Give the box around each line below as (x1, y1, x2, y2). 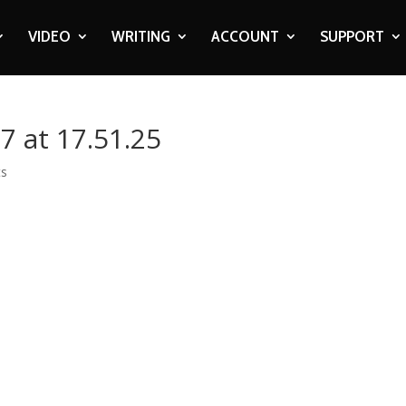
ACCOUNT (210, 26, 279, 46)
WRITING (111, 26, 170, 46)
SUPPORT (319, 26, 384, 46)
